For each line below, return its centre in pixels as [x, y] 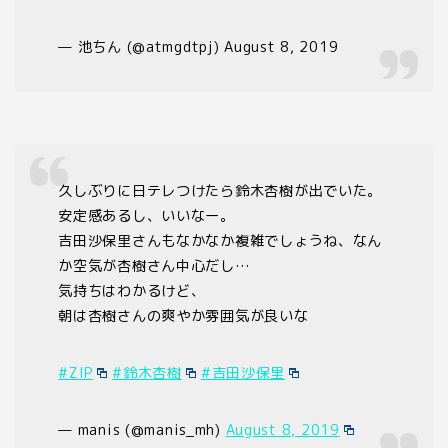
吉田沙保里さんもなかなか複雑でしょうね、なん [220, 240]
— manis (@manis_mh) [142, 429]
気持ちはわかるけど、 [132, 290]
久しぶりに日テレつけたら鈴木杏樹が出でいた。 [220, 190]
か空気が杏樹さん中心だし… [154, 265]
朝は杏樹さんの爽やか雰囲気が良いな [183, 315]
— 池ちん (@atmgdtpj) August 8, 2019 [198, 46]
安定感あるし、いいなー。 [146, 215]
